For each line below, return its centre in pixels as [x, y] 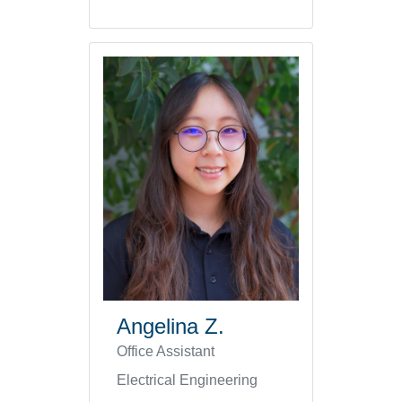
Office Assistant [166, 352]
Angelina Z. [170, 327]
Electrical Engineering [187, 380]
